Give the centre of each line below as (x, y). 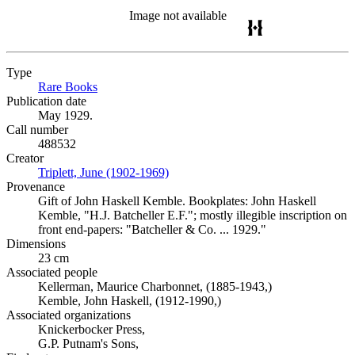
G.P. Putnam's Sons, (88, 344)
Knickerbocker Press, (92, 329)
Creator (25, 158)
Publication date (46, 101)
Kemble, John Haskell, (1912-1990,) (130, 301)
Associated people (52, 272)
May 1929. (65, 115)
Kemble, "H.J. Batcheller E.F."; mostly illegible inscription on (193, 215)
